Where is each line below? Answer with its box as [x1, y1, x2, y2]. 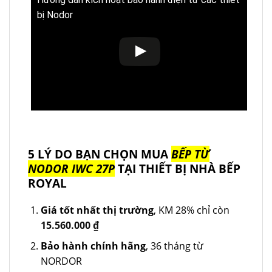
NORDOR [40, 254, 82, 268]
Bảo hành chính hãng [40, 239, 146, 253]
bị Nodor [37, 8, 73, 21]
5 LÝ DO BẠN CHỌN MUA [28, 145, 171, 162]
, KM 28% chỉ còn [153, 203, 229, 217]
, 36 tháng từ [145, 239, 203, 253]
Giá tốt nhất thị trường [40, 203, 154, 217]
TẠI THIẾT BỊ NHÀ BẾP [115, 160, 240, 177]
